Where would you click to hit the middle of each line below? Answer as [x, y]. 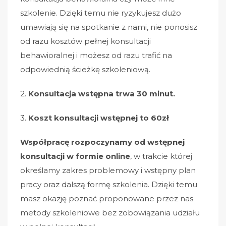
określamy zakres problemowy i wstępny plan [108, 170]
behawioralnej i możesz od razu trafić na [96, 55]
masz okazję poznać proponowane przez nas [107, 199]
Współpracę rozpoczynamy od [84, 142]
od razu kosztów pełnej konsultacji [86, 41]
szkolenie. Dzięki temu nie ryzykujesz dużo [101, 13]
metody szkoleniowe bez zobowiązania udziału [110, 213]
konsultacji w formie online [75, 156]
